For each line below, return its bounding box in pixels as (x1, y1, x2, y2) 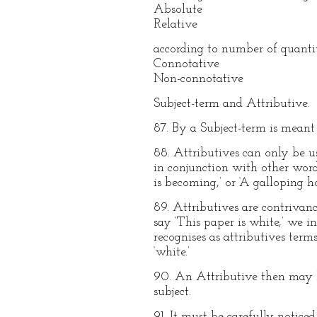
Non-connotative (154, 72, 243, 86)
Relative (154, 18, 197, 31)
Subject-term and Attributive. (154, 97, 309, 110)
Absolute (154, 3, 202, 16)
